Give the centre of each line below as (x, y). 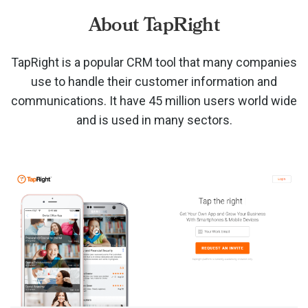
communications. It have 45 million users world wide (154, 101)
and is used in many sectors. (154, 120)
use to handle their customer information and (154, 81)
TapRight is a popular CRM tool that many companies (154, 62)
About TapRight (154, 25)
